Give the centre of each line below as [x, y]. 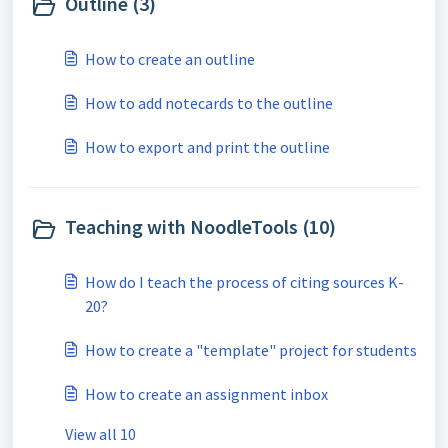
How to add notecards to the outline [209, 103]
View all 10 [100, 434]
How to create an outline [170, 59]
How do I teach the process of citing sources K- [244, 282]
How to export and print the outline [207, 147]
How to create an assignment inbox [206, 394]
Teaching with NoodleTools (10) [200, 226]
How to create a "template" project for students [251, 350]
